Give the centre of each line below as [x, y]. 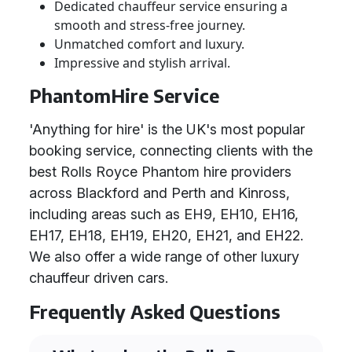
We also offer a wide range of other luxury [164, 257]
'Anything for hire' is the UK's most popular [167, 129]
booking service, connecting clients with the [171, 150]
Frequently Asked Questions [155, 312]
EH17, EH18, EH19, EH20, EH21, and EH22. [166, 235]
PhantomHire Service [124, 95]
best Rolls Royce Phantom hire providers [160, 172]
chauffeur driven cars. [99, 278]
